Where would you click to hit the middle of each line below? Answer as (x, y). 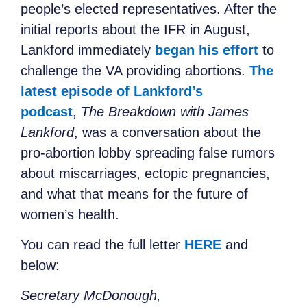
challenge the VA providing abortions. (135, 70)
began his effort (207, 50)
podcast (47, 111)
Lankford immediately (88, 50)
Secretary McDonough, (91, 296)
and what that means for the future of (134, 194)
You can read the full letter (102, 244)
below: (40, 265)
